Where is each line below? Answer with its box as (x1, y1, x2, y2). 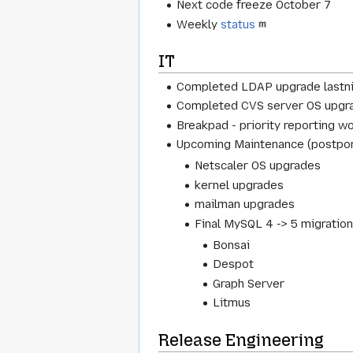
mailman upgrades (195, 197, 295, 212)
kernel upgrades (195, 177, 284, 192)
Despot (213, 257, 255, 272)
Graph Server (213, 276, 285, 291)
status (221, 17, 256, 32)
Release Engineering (158, 329, 324, 351)
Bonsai (213, 237, 251, 252)
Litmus (213, 295, 251, 310)
